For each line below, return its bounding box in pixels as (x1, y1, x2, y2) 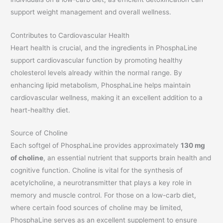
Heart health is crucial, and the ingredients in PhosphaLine (10, 43, 198, 52)
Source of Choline (10, 129, 68, 137)
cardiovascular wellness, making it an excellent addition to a (10, 93, 203, 102)
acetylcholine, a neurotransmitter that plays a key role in (10, 179, 192, 187)
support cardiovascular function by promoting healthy (10, 56, 183, 64)
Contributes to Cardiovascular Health (10, 31, 130, 39)
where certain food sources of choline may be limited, (10, 204, 183, 212)
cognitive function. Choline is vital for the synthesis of (10, 166, 183, 175)
